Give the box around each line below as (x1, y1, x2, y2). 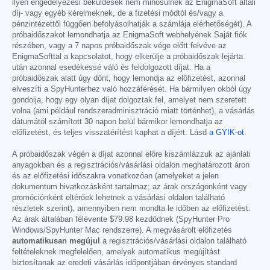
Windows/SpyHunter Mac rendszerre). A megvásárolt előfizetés (12, 225, 232, 234)
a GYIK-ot (209, 128, 244, 137)
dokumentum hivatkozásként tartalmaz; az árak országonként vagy (12, 182, 247, 191)
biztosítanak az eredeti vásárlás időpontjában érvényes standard (12, 258, 237, 267)
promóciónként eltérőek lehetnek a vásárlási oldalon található (12, 193, 225, 202)
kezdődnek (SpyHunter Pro (133, 215, 230, 224)
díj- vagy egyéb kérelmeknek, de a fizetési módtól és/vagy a (12, 8, 223, 17)
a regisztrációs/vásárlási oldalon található (100, 236, 246, 245)
